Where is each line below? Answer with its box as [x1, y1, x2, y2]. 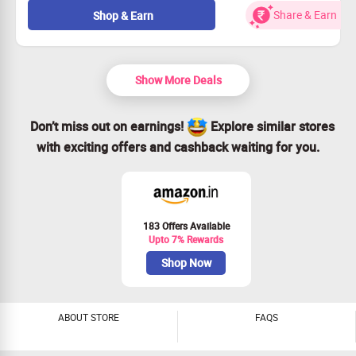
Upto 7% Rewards [149, 233, 223, 246]
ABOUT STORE [58, 311, 119, 323]
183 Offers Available [142, 219, 230, 232]
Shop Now [161, 255, 211, 270]
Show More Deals [134, 72, 222, 87]
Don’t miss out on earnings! [29, 118, 187, 136]
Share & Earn [273, 6, 337, 22]
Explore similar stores [207, 118, 335, 136]
